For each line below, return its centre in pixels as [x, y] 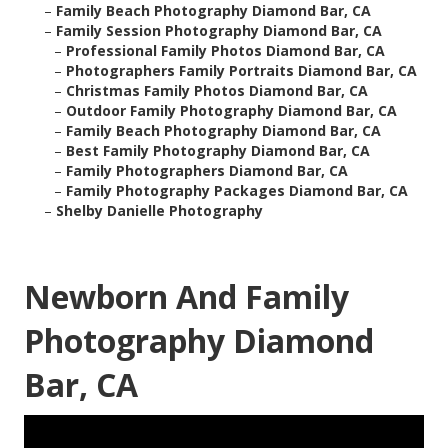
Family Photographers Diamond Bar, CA [207, 171]
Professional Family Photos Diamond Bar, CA [225, 51]
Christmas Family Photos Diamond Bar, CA [217, 91]
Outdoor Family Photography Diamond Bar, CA [231, 111]
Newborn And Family [186, 297]
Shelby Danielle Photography [159, 211]
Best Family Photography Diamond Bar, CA [218, 151]
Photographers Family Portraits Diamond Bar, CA [241, 71]
